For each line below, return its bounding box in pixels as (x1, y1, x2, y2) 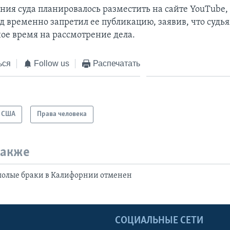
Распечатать (92, 59, 140, 68)
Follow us (34, 59, 70, 68)
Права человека (37, 110, 87, 119)
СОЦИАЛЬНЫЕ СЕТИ (115, 215, 203, 226)
